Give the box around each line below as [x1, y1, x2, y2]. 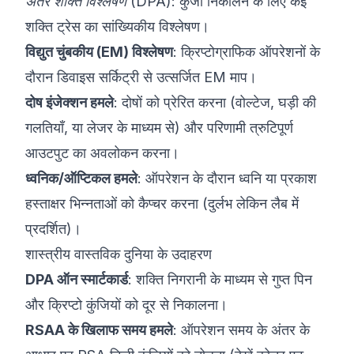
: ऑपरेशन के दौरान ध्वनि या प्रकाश [137, 170, 317, 186]
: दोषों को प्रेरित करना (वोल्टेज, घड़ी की [114, 94, 316, 111]
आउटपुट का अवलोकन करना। [25, 145, 179, 161]
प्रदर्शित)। [25, 220, 81, 237]
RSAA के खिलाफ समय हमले [25, 322, 173, 338]
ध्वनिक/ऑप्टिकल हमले [25, 170, 137, 186]
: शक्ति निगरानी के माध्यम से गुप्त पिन [128, 271, 312, 288]
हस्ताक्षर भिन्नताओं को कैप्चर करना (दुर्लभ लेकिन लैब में [25, 195, 299, 212]
